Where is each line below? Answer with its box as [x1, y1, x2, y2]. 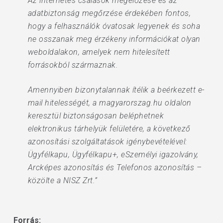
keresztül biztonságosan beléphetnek [27, 111, 164, 120]
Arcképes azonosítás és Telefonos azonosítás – [27, 163, 202, 172]
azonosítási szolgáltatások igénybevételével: [27, 137, 187, 146]
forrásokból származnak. [27, 60, 118, 70]
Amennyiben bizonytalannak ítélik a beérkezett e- [27, 85, 205, 95]
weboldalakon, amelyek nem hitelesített [27, 47, 170, 57]
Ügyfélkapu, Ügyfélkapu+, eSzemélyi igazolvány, [27, 150, 199, 159]
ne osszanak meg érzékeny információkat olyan [27, 34, 201, 44]
